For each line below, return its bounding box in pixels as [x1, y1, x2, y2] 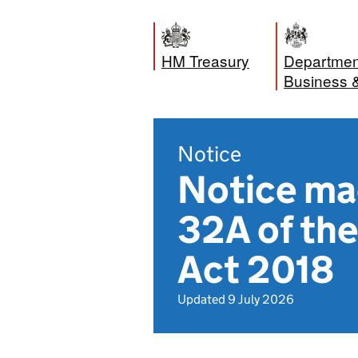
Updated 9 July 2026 [177, 292, 294, 307]
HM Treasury [161, 50, 249, 71]
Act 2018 [177, 246, 334, 293]
